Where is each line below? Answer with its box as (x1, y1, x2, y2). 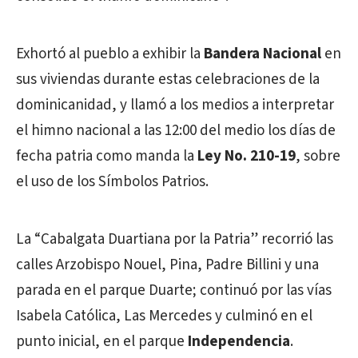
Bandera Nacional (204, 43, 321, 66)
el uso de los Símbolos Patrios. (16, 171, 209, 193)
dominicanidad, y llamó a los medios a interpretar (16, 94, 334, 117)
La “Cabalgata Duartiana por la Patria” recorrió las (16, 229, 333, 251)
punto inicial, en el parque (16, 331, 188, 353)
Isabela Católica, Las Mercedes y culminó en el (16, 305, 312, 328)
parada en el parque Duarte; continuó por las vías (16, 280, 332, 302)
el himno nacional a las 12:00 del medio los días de (16, 120, 336, 142)
